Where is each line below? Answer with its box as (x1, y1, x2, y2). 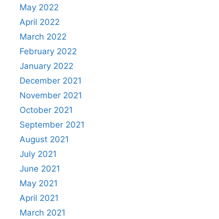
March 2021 (20, 208, 66, 218)
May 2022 (20, 2, 59, 12)
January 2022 (20, 61, 73, 71)
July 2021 (20, 149, 57, 159)
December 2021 (20, 76, 82, 86)
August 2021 (20, 134, 69, 144)
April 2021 (20, 193, 59, 203)
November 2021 (20, 90, 82, 100)
